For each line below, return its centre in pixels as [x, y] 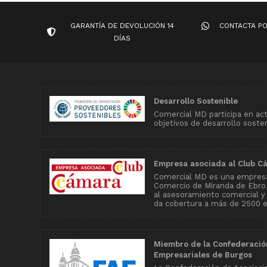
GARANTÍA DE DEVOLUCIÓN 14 [122, 25]
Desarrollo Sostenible [195, 101]
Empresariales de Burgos [203, 254]
